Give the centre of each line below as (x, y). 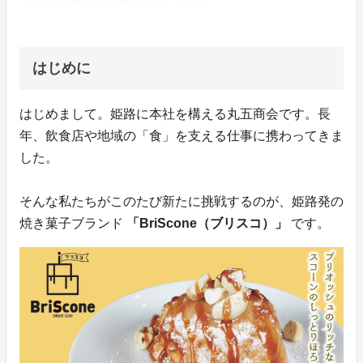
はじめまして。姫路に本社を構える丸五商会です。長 (175, 114)
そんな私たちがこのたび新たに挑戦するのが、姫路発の (181, 202)
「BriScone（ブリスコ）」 (207, 224)
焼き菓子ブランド (71, 224)
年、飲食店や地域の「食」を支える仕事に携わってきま (181, 136)
